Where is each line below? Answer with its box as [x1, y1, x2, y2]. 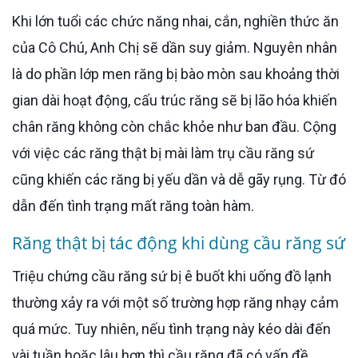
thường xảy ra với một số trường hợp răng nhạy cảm [12, 293, 339, 311]
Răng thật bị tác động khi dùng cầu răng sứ [12, 231, 345, 254]
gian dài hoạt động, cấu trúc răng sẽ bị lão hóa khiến [12, 91, 337, 109]
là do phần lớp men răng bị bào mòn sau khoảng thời [12, 65, 340, 82]
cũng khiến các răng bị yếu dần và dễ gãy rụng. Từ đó [12, 170, 346, 188]
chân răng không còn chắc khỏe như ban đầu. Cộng [12, 117, 336, 135]
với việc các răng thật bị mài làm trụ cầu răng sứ [12, 144, 314, 161]
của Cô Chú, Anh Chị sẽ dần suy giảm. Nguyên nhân [12, 38, 337, 56]
